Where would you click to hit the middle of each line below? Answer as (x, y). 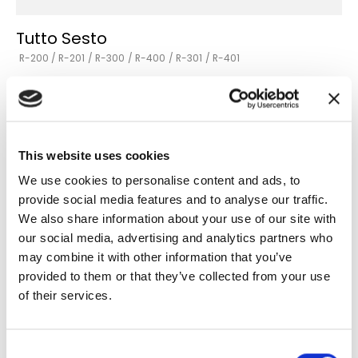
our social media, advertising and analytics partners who (175, 237)
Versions (38, 88)
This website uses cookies (94, 155)
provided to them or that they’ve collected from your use (174, 276)
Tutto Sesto (62, 40)
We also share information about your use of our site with (177, 218)
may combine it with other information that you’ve (155, 257)
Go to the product (59, 149)
